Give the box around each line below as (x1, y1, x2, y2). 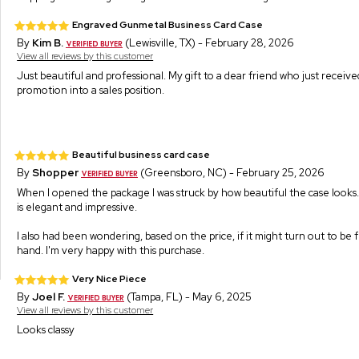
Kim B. (32, 35, 64, 50)
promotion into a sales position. (17, 83, 165, 97)
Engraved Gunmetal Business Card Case (72, 18, 264, 31)
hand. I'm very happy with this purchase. (17, 243, 205, 257)
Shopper (32, 165, 79, 179)
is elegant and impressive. (17, 200, 138, 214)
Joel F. (32, 289, 66, 304)
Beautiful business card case (72, 147, 211, 161)
